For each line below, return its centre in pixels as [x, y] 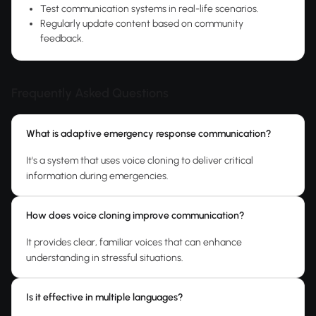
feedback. [62, 38]
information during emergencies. [97, 176]
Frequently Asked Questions [90, 93]
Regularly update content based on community [142, 24]
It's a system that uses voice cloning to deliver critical [140, 160]
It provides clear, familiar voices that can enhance [134, 242]
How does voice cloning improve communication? [135, 215]
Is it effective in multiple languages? [105, 297]
